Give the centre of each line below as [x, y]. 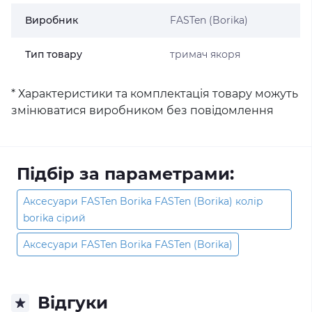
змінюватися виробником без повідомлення [142, 110]
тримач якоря [205, 54]
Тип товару [54, 54]
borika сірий [54, 218]
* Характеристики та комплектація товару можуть [155, 94]
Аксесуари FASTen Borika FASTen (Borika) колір [143, 201]
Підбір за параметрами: [125, 174]
